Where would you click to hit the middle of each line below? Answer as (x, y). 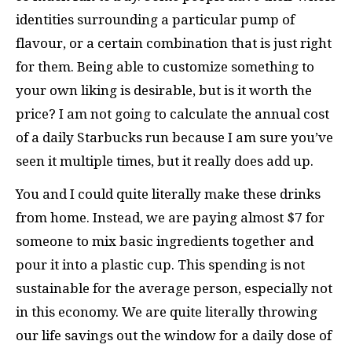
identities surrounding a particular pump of (155, 19)
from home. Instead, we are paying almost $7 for (170, 218)
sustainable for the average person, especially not (174, 288)
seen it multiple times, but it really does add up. (165, 161)
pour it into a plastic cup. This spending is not (160, 265)
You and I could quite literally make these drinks (168, 194)
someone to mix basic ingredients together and (165, 241)
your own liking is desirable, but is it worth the (164, 90)
